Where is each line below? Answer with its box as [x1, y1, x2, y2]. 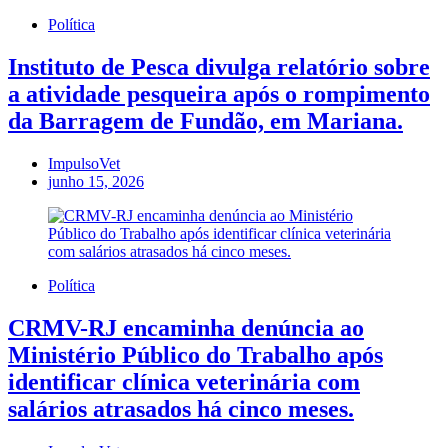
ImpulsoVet [48, 154, 120, 172]
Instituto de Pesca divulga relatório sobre [8, 54, 430, 81]
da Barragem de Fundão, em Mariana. [8, 108, 403, 135]
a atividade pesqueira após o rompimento [8, 81, 430, 108]
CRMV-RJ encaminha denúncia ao [8, 314, 364, 341]
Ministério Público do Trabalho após [8, 341, 383, 368]
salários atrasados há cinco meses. [8, 395, 354, 422]
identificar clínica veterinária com [8, 368, 360, 395]
